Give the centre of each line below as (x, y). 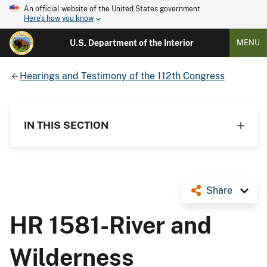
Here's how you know (59, 19)
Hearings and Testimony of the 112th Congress (122, 76)
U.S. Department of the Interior (131, 43)
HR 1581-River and (111, 225)
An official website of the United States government (112, 9)
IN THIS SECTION (66, 125)
